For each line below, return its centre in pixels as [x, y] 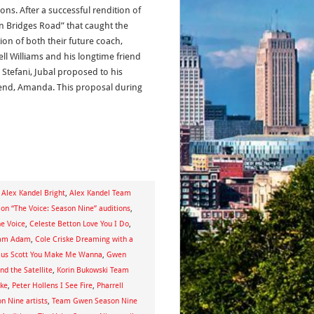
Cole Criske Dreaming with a [84, 239]
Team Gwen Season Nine [95, 301]
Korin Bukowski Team [93, 270]
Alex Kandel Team [100, 193]
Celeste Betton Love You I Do [79, 224]
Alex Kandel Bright [33, 193]
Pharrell [110, 286]
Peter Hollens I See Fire [52, 286]
